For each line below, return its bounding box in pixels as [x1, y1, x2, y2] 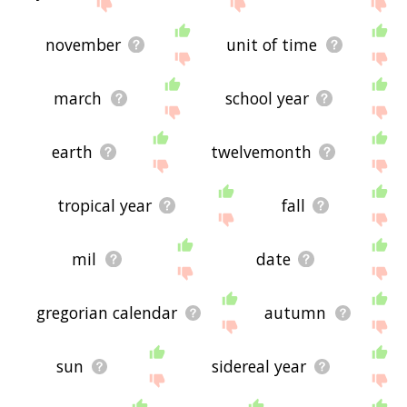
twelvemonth [210, 141, 312, 164]
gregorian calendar [35, 302, 177, 324]
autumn [264, 302, 327, 324]
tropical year [57, 194, 153, 217]
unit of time [226, 34, 318, 56]
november [45, 34, 121, 56]
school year [224, 87, 309, 110]
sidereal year [212, 355, 307, 378]
